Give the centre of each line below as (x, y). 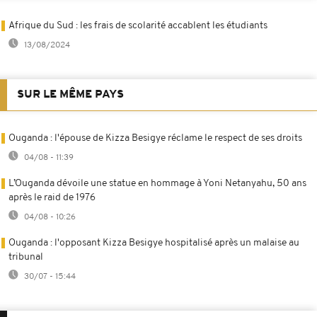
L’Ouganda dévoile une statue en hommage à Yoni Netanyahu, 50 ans (157, 183)
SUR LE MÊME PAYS (70, 94)
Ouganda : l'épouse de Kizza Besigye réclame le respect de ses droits (155, 138)
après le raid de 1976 (52, 197)
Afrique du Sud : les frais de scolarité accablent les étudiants (138, 25)
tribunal (26, 257)
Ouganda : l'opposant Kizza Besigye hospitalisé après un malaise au (154, 243)
